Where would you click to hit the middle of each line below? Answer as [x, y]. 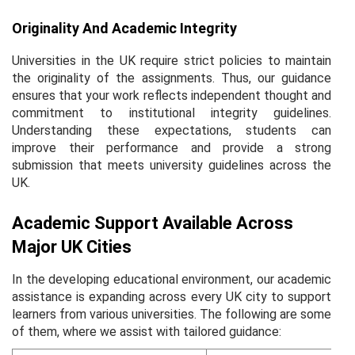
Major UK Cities [72, 246]
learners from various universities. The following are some [172, 314]
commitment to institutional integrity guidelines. [172, 113]
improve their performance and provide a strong [172, 147]
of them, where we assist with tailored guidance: [147, 331]
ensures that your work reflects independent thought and [172, 95]
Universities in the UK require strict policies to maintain [172, 60]
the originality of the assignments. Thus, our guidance [172, 78]
